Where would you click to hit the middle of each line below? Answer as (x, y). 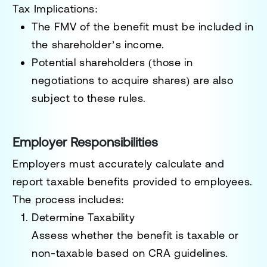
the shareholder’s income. (98, 44)
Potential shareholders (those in (112, 62)
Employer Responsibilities (86, 142)
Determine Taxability (83, 217)
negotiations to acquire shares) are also (133, 80)
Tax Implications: (55, 8)
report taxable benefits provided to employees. (133, 181)
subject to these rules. (89, 98)
